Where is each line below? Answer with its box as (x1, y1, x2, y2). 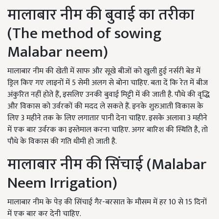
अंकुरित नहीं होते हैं (7, 88, 59, 102)
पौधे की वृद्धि (175, 88, 210, 102)
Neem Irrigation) (7, 170, 117, 197)
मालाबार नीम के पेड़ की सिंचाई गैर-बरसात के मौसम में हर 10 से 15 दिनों (7, 196, 207, 209)
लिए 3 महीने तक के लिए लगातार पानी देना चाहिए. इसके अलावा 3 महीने (7, 111, 207, 125)
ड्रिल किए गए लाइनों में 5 (7, 76, 78, 90)
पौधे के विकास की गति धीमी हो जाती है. (7, 135, 117, 149)
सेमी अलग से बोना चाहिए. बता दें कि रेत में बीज (78, 76, 208, 90)
